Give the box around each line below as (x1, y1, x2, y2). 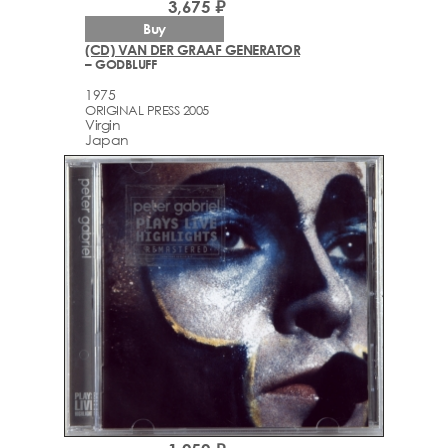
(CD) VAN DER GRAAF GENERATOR (85, 40, 300, 58)
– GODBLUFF (85, 55, 156, 72)
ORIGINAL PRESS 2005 (85, 102, 209, 119)
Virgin (85, 116, 120, 134)
